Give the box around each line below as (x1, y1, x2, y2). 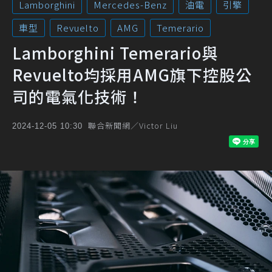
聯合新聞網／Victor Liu (88, 120, 178, 131)
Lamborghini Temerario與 (12, 41, 218, 64)
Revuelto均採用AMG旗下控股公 (12, 63, 252, 86)
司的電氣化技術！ (12, 85, 143, 107)
